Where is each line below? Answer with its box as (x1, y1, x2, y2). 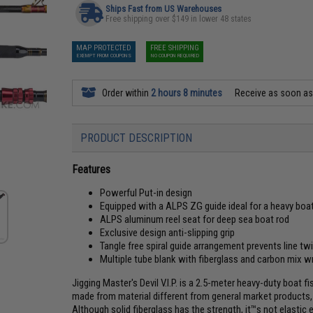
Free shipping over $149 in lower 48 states (105, 14, 252, 24)
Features (72, 163, 111, 176)
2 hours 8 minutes (151, 87, 223, 99)
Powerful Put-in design (100, 187, 193, 199)
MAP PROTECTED (76, 43, 132, 52)
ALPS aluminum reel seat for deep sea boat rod (100, 213, 290, 226)
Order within (100, 87, 152, 99)
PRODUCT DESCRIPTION (80, 131, 193, 145)
